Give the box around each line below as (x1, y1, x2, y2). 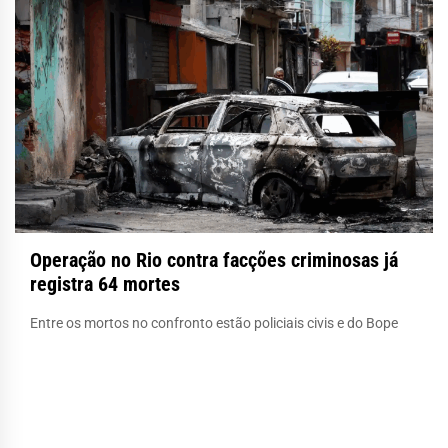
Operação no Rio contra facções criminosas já (30, 247, 398, 272)
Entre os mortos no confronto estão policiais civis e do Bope (30, 314, 398, 331)
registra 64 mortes (30, 271, 180, 296)
